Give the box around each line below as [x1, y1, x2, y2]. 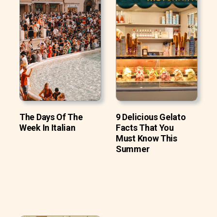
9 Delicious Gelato [116, 111, 186, 122]
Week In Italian [19, 122, 76, 133]
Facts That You [116, 122, 174, 133]
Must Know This [116, 133, 177, 143]
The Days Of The [19, 111, 83, 122]
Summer [116, 143, 150, 154]
